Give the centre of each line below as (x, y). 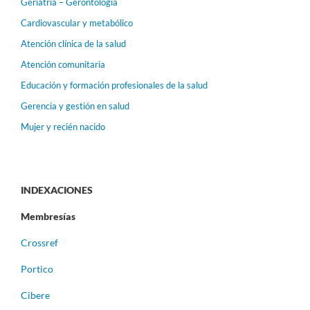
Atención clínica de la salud (73, 43)
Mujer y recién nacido (63, 126)
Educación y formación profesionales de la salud (114, 85)
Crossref (39, 242)
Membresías (48, 216)
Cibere (35, 295)
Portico (37, 268)
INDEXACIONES (57, 190)
